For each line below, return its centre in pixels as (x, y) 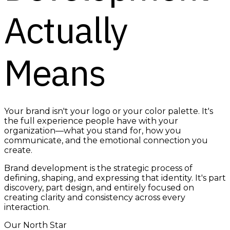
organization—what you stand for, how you (93, 131)
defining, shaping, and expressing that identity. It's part (115, 178)
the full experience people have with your (91, 121)
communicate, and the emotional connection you (106, 141)
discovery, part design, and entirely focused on (99, 188)
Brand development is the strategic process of (98, 168)
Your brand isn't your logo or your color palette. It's (109, 111)
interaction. (27, 207)
